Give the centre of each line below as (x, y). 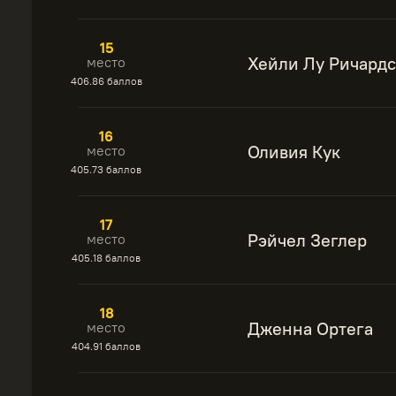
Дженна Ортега (310, 328)
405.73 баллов (106, 169)
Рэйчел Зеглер (307, 240)
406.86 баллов (106, 81)
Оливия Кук (294, 152)
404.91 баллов (106, 346)
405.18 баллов (106, 258)
